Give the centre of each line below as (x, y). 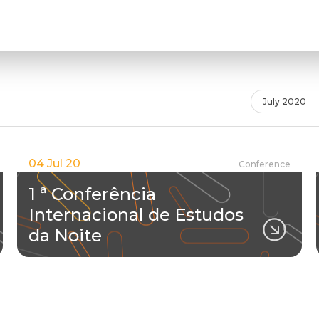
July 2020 (284, 101)
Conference (265, 164)
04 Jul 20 (54, 163)
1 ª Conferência (92, 194)
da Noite (65, 235)
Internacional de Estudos (136, 215)
